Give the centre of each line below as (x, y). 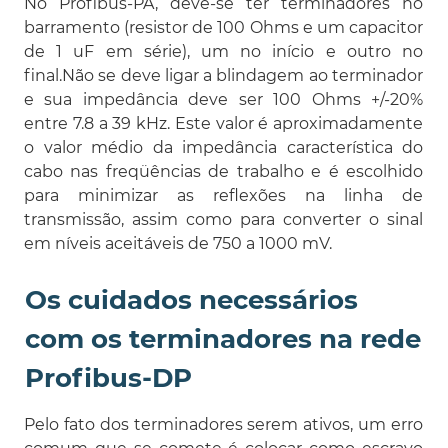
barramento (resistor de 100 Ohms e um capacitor (223, 27)
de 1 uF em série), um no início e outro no (223, 51)
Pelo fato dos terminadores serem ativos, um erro (223, 424)
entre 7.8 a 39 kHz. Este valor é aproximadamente (223, 123)
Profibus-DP (108, 377)
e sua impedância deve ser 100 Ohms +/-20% (223, 99)
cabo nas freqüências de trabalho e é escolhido (223, 171)
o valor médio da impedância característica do (223, 147)
